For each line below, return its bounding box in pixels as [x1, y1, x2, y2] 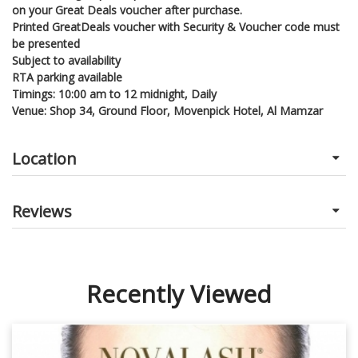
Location [12, 147, 77, 169]
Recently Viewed [86, 276, 272, 310]
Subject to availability [12, 52, 121, 68]
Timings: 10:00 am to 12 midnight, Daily [12, 86, 217, 101]
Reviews [12, 200, 72, 222]
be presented [12, 35, 80, 51]
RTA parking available [12, 69, 122, 85]
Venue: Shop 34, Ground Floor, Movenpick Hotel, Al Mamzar [12, 102, 323, 118]
